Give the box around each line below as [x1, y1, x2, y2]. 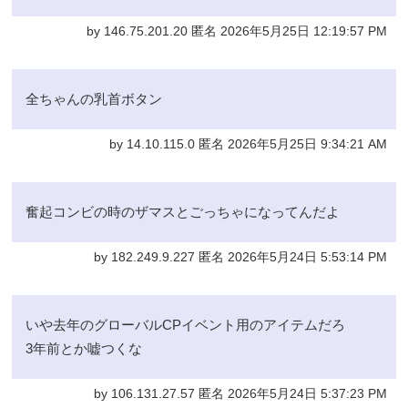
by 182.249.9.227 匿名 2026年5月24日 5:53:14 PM [93, 250, 387, 264]
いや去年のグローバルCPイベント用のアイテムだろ [25, 316, 346, 332]
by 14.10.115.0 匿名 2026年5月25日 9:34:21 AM [108, 137, 387, 151]
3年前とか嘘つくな [25, 340, 143, 356]
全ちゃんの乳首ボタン [25, 90, 163, 107]
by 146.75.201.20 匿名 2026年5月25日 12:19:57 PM [86, 24, 387, 38]
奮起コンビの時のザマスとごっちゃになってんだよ [25, 203, 341, 219]
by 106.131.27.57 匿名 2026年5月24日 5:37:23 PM [93, 386, 387, 401]
